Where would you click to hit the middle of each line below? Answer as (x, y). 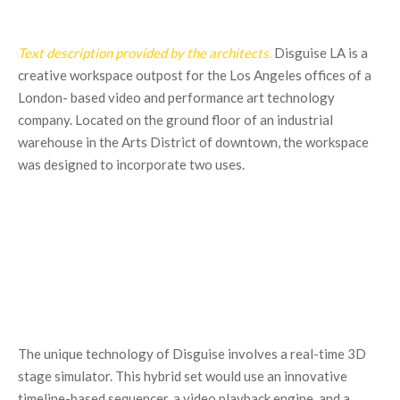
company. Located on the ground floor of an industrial (175, 120)
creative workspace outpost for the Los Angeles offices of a (195, 75)
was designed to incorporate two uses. (131, 164)
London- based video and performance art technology (176, 97)
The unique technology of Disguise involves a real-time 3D (192, 354)
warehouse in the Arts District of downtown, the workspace (193, 142)
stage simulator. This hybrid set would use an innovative (183, 376)
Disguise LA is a (321, 53)
